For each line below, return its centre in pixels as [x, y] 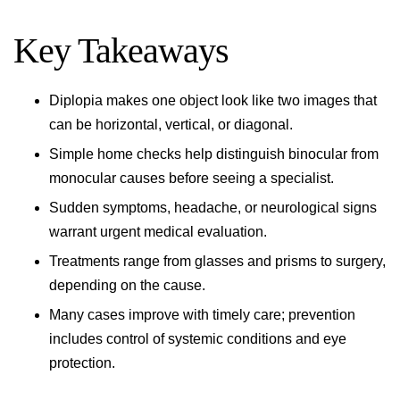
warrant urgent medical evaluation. [158, 232]
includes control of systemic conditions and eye [198, 339]
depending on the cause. [127, 285]
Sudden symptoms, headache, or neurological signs [213, 208]
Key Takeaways [121, 50]
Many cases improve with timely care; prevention [202, 315]
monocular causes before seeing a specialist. [192, 178]
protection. [82, 363]
